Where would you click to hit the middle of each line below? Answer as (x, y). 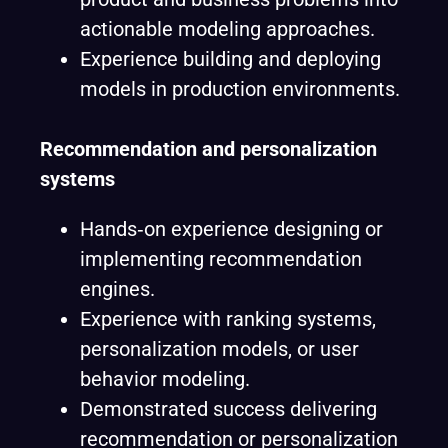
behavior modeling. (165, 379)
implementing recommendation (221, 259)
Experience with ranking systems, (228, 319)
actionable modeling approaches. (227, 29)
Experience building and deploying (230, 59)
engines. (117, 289)
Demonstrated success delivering (228, 409)
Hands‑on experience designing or (231, 229)
